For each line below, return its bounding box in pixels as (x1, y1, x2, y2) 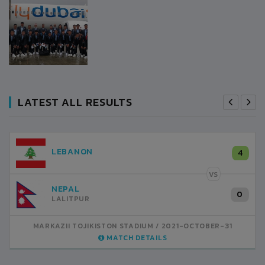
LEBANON (51, 145, 93, 158)
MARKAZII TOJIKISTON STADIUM (33, 220, 154, 231)
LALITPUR (51, 193, 90, 205)
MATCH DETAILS (104, 232, 167, 243)
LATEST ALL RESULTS (18, 93, 133, 110)
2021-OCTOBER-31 (161, 220, 232, 231)
